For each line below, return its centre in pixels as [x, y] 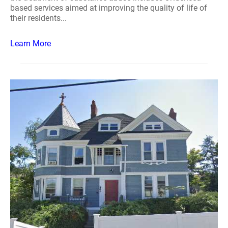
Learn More [31, 44]
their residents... [38, 18]
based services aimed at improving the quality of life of [109, 8]
